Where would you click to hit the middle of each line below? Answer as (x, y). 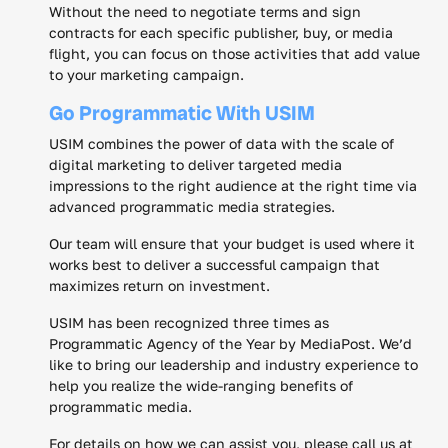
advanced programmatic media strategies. (192, 206)
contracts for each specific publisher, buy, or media (221, 32)
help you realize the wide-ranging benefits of (201, 385)
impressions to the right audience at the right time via (233, 185)
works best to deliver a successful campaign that (214, 264)
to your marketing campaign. (146, 74)
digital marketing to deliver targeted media (195, 164)
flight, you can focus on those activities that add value (234, 53)
